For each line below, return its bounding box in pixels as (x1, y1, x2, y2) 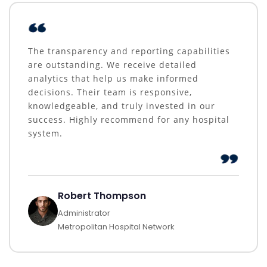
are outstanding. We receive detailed (28, 59, 197, 71)
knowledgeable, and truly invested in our (28, 100, 215, 112)
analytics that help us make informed (28, 73, 198, 85)
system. (28, 128, 63, 139)
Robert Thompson (58, 189, 146, 203)
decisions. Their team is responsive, (28, 86, 192, 98)
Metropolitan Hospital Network (58, 221, 175, 233)
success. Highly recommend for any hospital (28, 114, 229, 126)
